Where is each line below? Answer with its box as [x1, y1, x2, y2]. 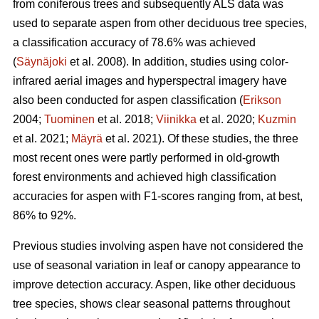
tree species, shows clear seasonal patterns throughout [13, 298, 290, 310]
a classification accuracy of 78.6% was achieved [13, 36, 256, 49]
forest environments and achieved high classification [13, 171, 276, 184]
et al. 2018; [95, 113, 156, 126]
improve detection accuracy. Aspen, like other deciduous [13, 278, 296, 291]
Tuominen [44, 113, 95, 126]
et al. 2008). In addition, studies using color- [67, 56, 288, 68]
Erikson [243, 94, 281, 107]
